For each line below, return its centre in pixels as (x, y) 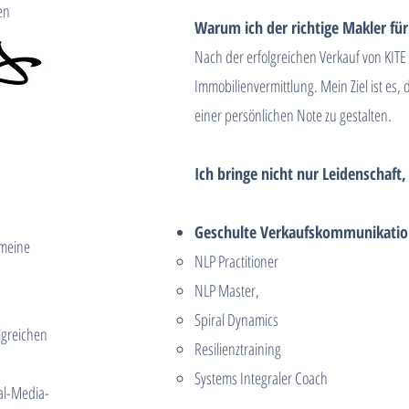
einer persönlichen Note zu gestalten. (294, 115)
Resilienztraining (238, 349)
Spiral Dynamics (237, 320)
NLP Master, (227, 290)
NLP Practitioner (237, 261)
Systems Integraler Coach (262, 378)
